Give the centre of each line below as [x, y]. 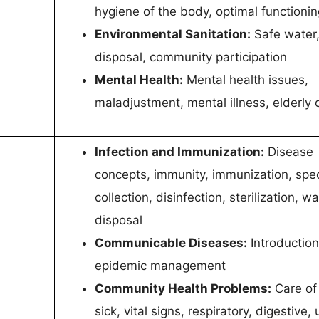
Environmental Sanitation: [173, 35]
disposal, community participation [191, 57]
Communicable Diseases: [171, 243]
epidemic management [160, 266]
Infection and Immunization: [179, 152]
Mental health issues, [246, 80]
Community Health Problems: [183, 289]
